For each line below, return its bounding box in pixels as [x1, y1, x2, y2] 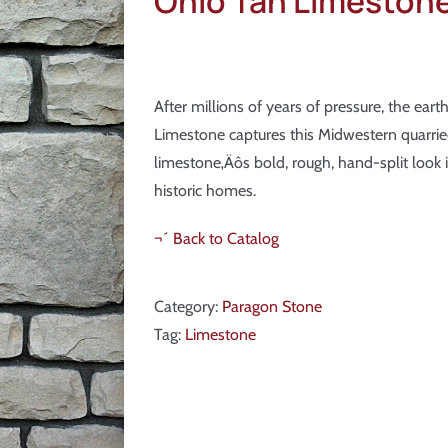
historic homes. [154, 181, 256, 201]
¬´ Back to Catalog [154, 229, 279, 249]
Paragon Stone [222, 297, 322, 317]
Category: [154, 297, 222, 317]
